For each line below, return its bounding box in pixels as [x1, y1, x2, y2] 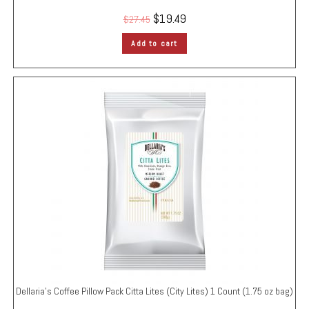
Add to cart [131, 37, 178, 49]
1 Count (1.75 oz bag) [210, 285, 293, 298]
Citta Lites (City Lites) [126, 285, 210, 298]
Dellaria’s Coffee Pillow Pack [16, 285, 126, 298]
